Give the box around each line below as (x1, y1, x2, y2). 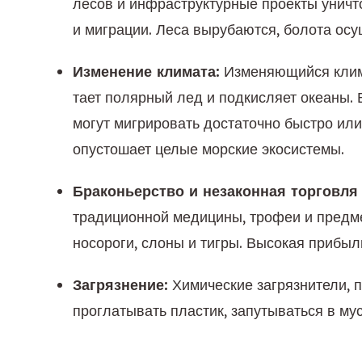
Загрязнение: (73, 276, 168, 294)
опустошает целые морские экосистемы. (73, 140, 344, 158)
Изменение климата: (73, 62, 220, 81)
